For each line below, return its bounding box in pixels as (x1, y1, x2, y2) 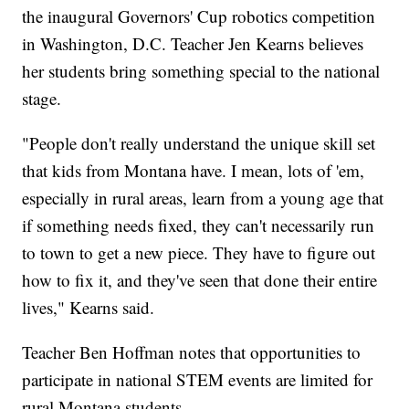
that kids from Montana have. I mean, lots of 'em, (22, 158, 365, 182)
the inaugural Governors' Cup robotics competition (22, 4, 376, 27)
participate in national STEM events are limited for (22, 367, 373, 391)
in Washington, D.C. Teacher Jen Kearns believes (22, 31, 364, 55)
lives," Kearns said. (22, 295, 155, 319)
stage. (22, 86, 62, 110)
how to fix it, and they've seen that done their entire (22, 267, 378, 291)
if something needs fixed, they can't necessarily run (22, 213, 375, 236)
